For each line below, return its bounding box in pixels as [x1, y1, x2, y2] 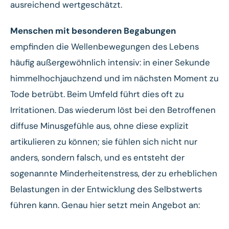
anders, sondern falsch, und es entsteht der [10, 151, 185, 163]
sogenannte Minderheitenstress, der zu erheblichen [10, 167, 217, 179]
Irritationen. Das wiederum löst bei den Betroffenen [10, 104, 216, 116]
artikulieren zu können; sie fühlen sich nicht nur [10, 135, 197, 147]
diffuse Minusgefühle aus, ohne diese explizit [10, 120, 189, 131]
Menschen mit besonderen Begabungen [10, 25, 176, 36]
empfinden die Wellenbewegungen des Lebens [10, 40, 199, 52]
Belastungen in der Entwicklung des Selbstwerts [10, 183, 202, 195]
